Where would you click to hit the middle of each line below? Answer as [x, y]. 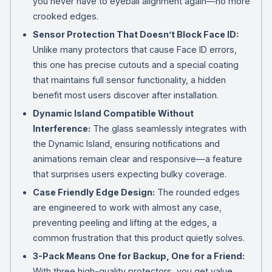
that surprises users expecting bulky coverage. [129, 174]
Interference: [61, 128]
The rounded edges [197, 192]
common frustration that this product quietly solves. [138, 237]
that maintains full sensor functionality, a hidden [129, 80]
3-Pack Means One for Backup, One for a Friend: [138, 256]
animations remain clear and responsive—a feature [137, 158]
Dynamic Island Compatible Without [113, 113]
